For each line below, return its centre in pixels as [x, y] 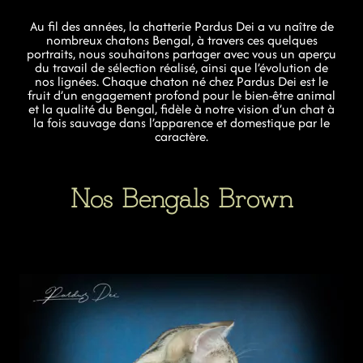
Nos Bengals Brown [181, 195]
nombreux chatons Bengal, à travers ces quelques [181, 41]
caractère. [181, 137]
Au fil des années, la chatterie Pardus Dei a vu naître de [181, 27]
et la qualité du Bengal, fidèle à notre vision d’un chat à [181, 109]
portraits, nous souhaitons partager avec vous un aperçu [181, 54]
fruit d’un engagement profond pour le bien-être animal [181, 96]
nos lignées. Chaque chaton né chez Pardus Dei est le [181, 82]
